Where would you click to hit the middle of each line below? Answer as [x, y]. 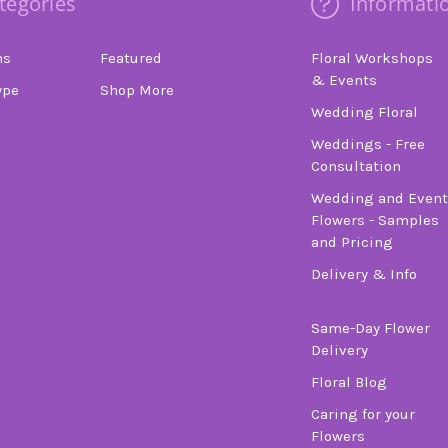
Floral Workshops [372, 58]
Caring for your [363, 414]
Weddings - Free [368, 144]
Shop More [137, 90]
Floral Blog [349, 382]
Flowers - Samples [375, 220]
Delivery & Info [364, 274]
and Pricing [352, 242]
